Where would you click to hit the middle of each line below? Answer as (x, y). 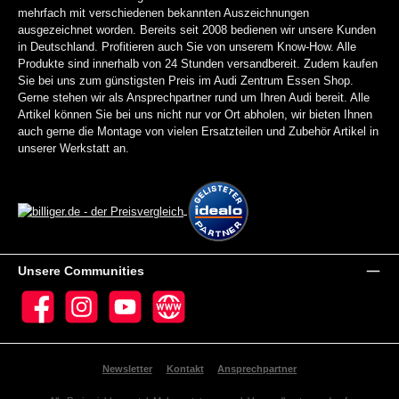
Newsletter (127, 369)
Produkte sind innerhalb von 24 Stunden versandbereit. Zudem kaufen (198, 64)
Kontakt (185, 369)
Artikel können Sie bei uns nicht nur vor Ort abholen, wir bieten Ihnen (195, 115)
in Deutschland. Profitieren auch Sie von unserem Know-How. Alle (187, 47)
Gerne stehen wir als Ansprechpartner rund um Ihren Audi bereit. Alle (194, 98)
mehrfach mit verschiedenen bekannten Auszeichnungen (163, 13)
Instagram (86, 314)
